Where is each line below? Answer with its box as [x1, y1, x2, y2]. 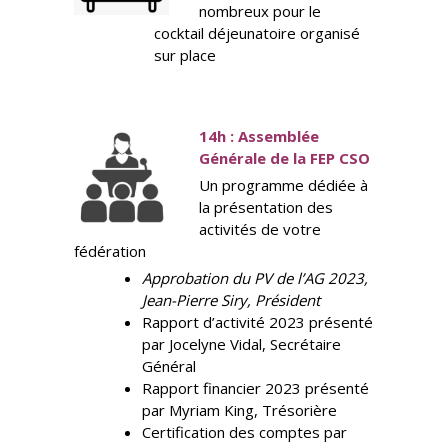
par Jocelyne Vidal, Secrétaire [141, 334, 341, 355]
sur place [154, 45, 216, 66]
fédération [74, 241, 146, 262]
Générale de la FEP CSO [199, 148, 370, 169]
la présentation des [199, 197, 333, 218]
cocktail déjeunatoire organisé [154, 23, 360, 44]
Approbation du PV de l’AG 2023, [141, 268, 368, 289]
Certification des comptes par [141, 422, 347, 443]
